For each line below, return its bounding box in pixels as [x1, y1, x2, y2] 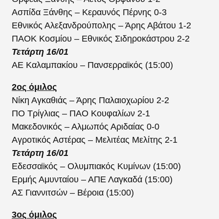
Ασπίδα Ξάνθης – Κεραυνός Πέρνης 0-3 [12, 7, 167, 17]
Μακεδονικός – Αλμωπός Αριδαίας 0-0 [12, 121, 159, 131]
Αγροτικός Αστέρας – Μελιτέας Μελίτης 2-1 [12, 134, 177, 145]
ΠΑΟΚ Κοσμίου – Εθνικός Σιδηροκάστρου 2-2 [12, 33, 190, 44]
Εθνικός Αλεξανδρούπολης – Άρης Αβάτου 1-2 [12, 20, 191, 30]
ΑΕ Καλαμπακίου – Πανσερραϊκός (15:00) [12, 60, 173, 70]
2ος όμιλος [12, 82, 57, 92]
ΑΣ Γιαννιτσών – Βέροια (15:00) [12, 187, 134, 197]
